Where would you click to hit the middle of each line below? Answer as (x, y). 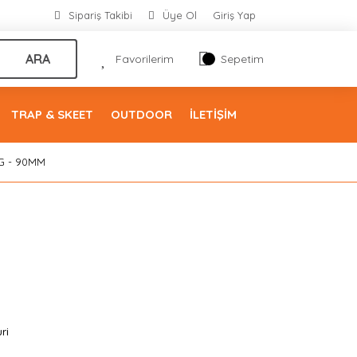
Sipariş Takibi (100, 15)
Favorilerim (145, 59)
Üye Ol (180, 15)
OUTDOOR (141, 114)
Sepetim (242, 59)
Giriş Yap (234, 15)
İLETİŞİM (213, 114)
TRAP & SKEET (52, 114)
